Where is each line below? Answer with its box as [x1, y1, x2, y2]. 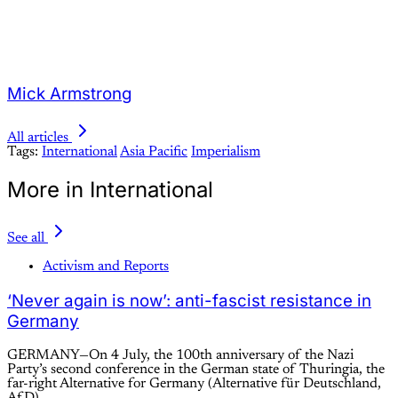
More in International [7, 177, 213, 203]
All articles [7, 131, 68, 146]
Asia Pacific [120, 145, 187, 160]
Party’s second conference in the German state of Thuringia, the [7, 362, 385, 377]
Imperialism [191, 145, 260, 160]
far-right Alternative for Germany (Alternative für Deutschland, [7, 376, 381, 391]
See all [7, 231, 44, 246]
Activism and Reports [43, 259, 169, 275]
